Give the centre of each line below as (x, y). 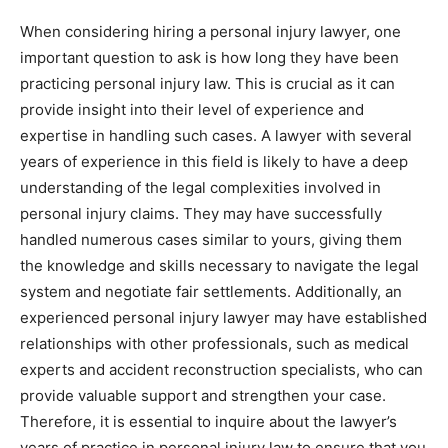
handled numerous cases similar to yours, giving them (211, 239)
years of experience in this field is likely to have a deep (214, 161)
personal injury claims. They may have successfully (201, 213)
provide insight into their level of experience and (192, 109)
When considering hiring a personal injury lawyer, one (210, 31)
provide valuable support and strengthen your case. (203, 395)
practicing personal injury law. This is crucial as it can (207, 83)
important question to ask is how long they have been (209, 57)
